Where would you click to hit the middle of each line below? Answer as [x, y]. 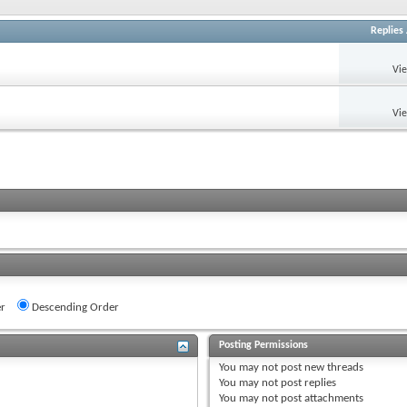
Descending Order [74, 307]
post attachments [321, 398]
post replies [308, 382]
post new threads [321, 367]
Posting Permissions [264, 345]
